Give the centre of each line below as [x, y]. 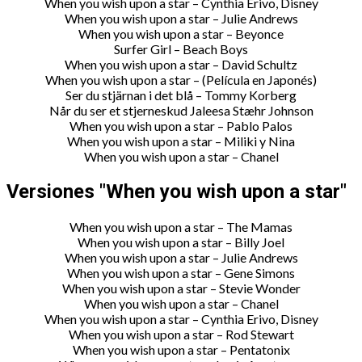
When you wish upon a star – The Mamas [181, 226]
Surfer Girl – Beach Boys [181, 49]
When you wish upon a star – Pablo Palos [181, 126]
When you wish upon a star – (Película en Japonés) [181, 80]
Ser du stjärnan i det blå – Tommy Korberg [181, 95]
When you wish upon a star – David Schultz [181, 65]
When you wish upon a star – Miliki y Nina [181, 141]
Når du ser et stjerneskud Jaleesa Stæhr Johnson [181, 111]
